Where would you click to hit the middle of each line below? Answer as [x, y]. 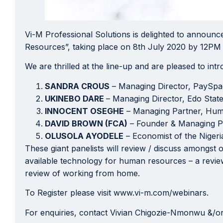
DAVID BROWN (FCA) [86, 123]
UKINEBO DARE [75, 98]
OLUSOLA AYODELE [84, 136]
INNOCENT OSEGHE [84, 111]
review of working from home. [82, 173]
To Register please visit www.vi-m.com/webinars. [117, 193]
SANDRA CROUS [77, 86]
